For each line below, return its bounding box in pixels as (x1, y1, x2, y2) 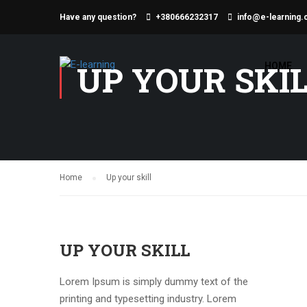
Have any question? (60, 12, 138, 22)
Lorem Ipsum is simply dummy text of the (60, 275, 248, 288)
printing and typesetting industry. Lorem (60, 293, 236, 305)
